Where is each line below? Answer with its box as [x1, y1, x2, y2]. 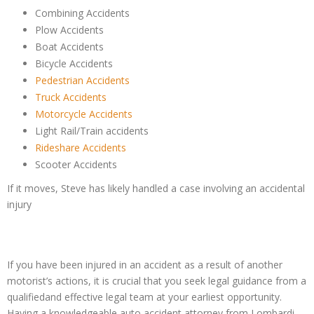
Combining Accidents [35, 6, 130, 20]
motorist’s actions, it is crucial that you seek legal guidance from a [7, 274, 306, 288]
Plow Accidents [35, 23, 104, 37]
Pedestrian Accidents [35, 74, 130, 88]
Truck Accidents [35, 90, 107, 104]
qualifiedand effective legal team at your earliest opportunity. [7, 290, 282, 304]
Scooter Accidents [35, 158, 117, 172]
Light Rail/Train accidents [35, 124, 149, 138]
